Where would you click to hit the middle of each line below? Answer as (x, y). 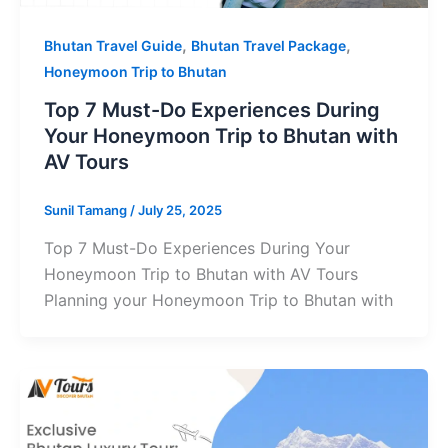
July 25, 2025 (180, 210)
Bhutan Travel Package (268, 46)
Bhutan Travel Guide (113, 46)
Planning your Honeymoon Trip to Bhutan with (218, 299)
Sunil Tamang (87, 210)
